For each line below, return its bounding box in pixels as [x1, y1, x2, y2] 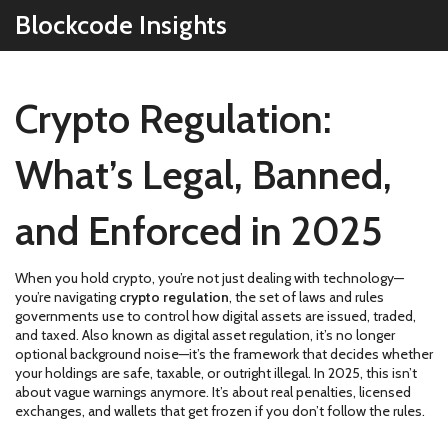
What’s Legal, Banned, [15, 150, 392, 199]
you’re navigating [15, 288, 119, 306]
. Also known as [76, 326, 173, 344]
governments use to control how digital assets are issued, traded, [15, 307, 416, 325]
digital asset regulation [173, 326, 310, 344]
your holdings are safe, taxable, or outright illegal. [15, 364, 311, 382]
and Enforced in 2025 [15, 206, 383, 255]
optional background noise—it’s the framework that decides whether [15, 345, 433, 363]
